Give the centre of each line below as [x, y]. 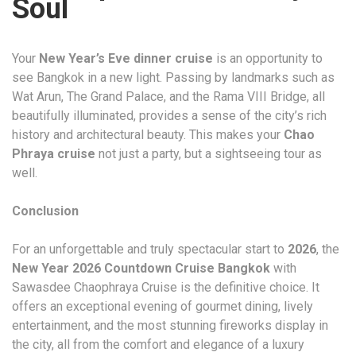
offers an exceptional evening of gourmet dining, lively [163, 306]
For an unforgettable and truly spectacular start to [150, 249]
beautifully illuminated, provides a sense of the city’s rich [169, 115]
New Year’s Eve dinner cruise [126, 58]
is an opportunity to [268, 58]
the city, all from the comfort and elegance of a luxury [158, 344]
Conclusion [45, 211]
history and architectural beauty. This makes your [148, 134]
